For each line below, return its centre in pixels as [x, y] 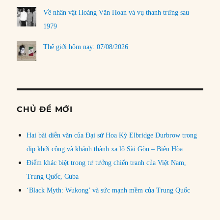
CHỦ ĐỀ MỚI [45, 110]
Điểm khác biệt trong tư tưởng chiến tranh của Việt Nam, [107, 163]
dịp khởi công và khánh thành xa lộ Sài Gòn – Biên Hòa [105, 149]
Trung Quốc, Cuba [53, 177]
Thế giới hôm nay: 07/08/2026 [86, 47]
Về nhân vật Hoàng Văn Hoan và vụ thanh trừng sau [116, 12]
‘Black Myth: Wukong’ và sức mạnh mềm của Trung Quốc [109, 191]
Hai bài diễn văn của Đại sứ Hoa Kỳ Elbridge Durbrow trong [112, 136]
